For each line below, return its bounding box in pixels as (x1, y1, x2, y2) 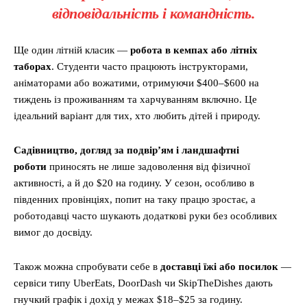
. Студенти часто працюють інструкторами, (51, 61, 248, 73)
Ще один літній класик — (14, 45, 130, 56)
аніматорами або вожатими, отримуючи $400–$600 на (14, 77, 259, 89)
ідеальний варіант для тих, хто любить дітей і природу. (14, 110, 260, 122)
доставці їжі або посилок (160, 261, 278, 273)
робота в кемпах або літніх (130, 45, 258, 56)
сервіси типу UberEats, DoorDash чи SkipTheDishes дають (14, 278, 273, 289)
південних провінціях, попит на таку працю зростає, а (14, 194, 256, 206)
